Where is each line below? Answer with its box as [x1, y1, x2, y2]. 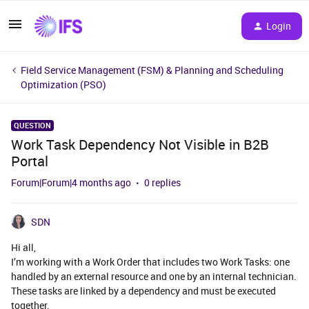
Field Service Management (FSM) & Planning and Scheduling [21, 63, 283, 77]
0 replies [144, 176, 181, 189]
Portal [11, 152, 48, 170]
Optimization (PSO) [21, 78, 106, 91]
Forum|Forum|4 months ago [11, 176, 131, 189]
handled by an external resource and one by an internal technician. [11, 270, 297, 283]
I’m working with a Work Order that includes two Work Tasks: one [11, 255, 290, 268]
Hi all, [11, 241, 36, 254]
